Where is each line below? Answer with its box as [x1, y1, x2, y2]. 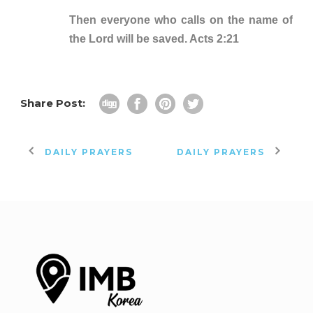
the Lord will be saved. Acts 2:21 [69, 32, 239, 45]
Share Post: [20, 96, 85, 110]
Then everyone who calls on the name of [69, 13, 293, 26]
